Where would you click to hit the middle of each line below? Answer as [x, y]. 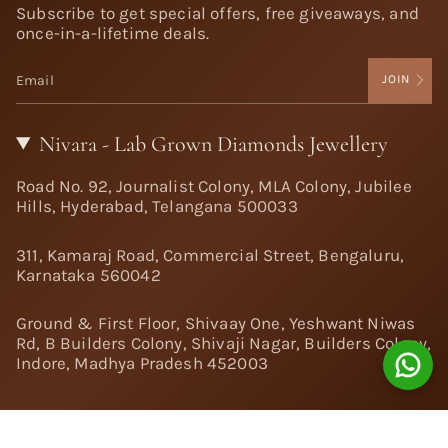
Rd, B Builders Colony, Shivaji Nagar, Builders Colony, [224, 343]
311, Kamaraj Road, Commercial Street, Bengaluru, [210, 254]
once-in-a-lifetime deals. [113, 32]
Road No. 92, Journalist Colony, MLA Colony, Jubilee [214, 186]
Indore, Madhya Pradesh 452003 [142, 363]
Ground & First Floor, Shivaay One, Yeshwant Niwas [216, 323]
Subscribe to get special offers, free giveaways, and [217, 12]
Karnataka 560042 [88, 274]
